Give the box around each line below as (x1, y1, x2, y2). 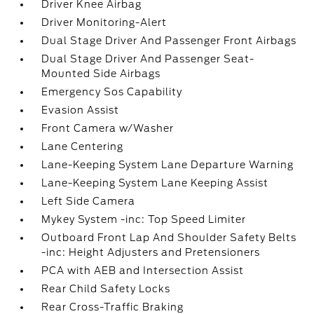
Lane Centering (41, 141, 124, 152)
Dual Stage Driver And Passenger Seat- (41, 53, 255, 64)
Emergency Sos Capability (41, 86, 183, 97)
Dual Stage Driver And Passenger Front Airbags (41, 35, 297, 46)
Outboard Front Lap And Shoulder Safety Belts (41, 232, 297, 243)
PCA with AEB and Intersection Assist (41, 265, 245, 276)
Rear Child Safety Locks (41, 283, 171, 294)
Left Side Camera (41, 196, 136, 207)
